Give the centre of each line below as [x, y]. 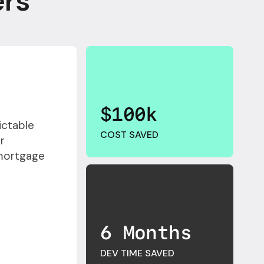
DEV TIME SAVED [137, 253]
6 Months [146, 233]
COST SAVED [129, 135]
